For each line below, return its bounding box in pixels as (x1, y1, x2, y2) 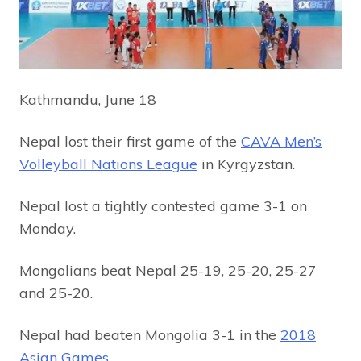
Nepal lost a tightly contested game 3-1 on (19, 196, 307, 215)
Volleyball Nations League (19, 154, 197, 173)
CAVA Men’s (241, 131, 322, 151)
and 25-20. (19, 283, 93, 302)
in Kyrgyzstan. (197, 154, 295, 173)
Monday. (19, 218, 76, 238)
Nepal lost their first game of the (19, 131, 241, 151)
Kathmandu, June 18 (19, 89, 156, 109)
